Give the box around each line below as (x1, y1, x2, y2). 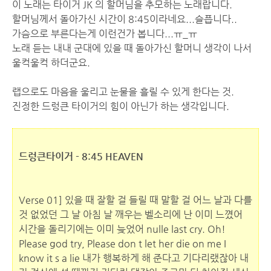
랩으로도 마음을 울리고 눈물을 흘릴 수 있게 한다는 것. (12, 86, 234, 97)
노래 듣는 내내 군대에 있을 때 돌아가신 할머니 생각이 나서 (12, 42, 252, 54)
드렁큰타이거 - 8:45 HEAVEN (19, 151, 143, 162)
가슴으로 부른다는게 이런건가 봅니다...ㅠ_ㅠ (12, 28, 197, 39)
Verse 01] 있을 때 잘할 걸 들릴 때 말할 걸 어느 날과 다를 (19, 194, 252, 206)
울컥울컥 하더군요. (12, 57, 90, 68)
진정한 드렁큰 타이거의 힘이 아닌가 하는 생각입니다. (12, 100, 229, 112)
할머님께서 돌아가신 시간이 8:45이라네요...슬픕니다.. (12, 13, 237, 25)
